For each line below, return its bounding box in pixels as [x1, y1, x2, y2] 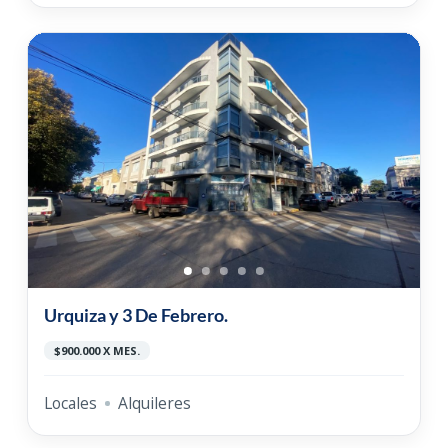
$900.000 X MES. [53, 343, 140, 359]
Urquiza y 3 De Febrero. [43, 304, 228, 327]
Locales [43, 392, 97, 415]
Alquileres [117, 392, 191, 415]
